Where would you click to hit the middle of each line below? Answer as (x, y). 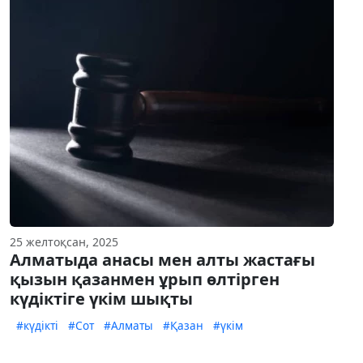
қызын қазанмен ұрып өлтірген (145, 280)
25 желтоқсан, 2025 (64, 242)
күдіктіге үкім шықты (101, 299)
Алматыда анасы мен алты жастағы (162, 260)
